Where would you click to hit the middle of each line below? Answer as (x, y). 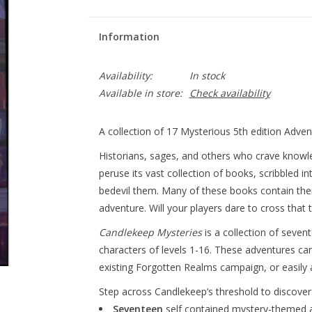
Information (129, 37)
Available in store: (140, 93)
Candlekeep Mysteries (150, 232)
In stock (207, 76)
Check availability (229, 93)
